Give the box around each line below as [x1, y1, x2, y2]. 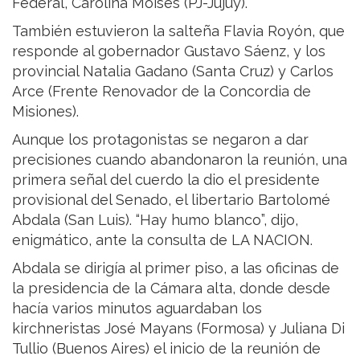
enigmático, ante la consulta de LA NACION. [12, 231, 313, 249]
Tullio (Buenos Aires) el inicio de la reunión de [12, 340, 321, 358]
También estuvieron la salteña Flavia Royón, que [12, 22, 345, 40]
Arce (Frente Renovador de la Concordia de [12, 83, 311, 100]
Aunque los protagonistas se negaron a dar [12, 131, 309, 149]
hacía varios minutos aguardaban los [12, 300, 262, 317]
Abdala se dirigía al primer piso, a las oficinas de [12, 260, 339, 277]
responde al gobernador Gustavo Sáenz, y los [12, 43, 325, 60]
